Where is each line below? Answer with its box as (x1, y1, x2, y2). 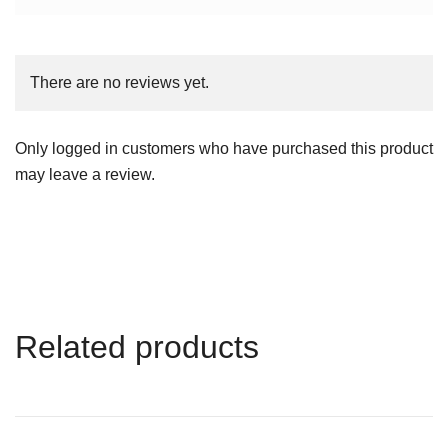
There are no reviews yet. (30, 73, 209, 91)
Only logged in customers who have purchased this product (15, 139, 433, 157)
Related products (15, 328, 259, 365)
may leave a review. (15, 165, 155, 183)
